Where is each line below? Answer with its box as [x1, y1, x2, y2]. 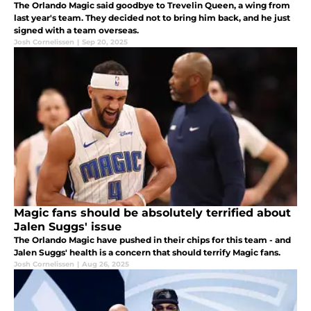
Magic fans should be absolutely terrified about [14, 205, 291, 219]
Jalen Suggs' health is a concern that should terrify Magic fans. [14, 246, 280, 258]
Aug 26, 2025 [82, 259, 129, 269]
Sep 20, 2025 [82, 37, 128, 47]
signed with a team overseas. [14, 24, 139, 35]
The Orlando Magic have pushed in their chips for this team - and [14, 234, 291, 245]
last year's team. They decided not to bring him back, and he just [14, 12, 290, 23]
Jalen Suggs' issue [14, 219, 121, 233]
